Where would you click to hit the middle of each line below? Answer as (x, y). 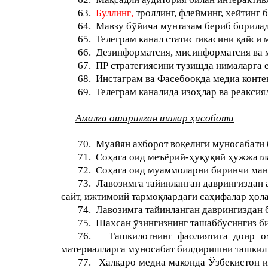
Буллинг (114, 13)
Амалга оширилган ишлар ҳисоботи (155, 118)
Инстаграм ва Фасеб (141, 79)
